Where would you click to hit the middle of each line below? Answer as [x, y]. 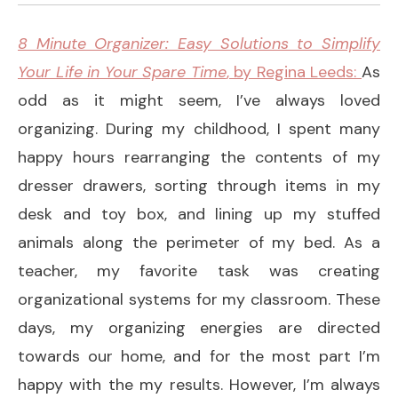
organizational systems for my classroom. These [199, 299]
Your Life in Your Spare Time [122, 72]
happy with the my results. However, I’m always [199, 384]
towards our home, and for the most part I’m [199, 356]
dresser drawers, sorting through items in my [199, 185]
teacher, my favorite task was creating [199, 271]
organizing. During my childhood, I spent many [199, 128]
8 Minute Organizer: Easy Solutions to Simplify [199, 43]
